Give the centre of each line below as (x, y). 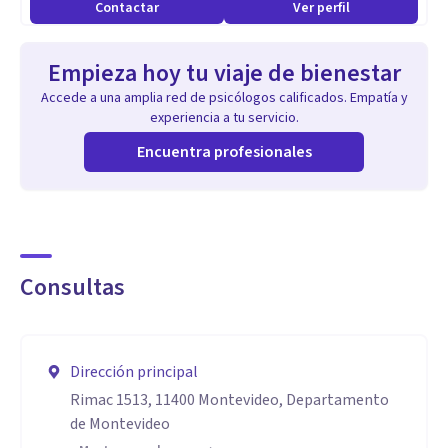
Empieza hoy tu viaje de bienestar (224, 73)
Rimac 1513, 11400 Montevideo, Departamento (229, 400)
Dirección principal (134, 372)
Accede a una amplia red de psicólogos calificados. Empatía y (224, 98)
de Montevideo (120, 424)
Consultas (72, 287)
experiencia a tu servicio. (224, 118)
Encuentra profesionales (224, 152)
